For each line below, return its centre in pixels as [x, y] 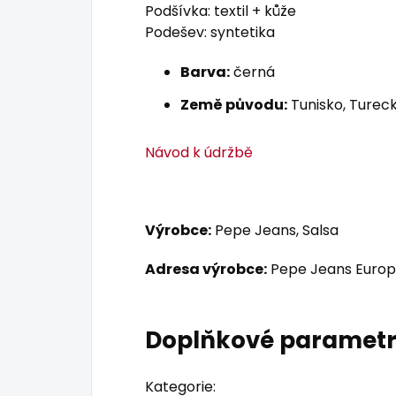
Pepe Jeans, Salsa [275, 231]
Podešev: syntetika [210, 33]
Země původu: [234, 105]
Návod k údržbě [199, 153]
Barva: [205, 72]
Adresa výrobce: [206, 270]
